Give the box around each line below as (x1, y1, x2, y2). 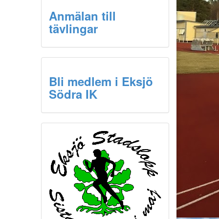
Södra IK (48, 86, 97, 102)
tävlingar (48, 20, 98, 37)
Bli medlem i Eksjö (48, 73, 153, 89)
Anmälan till (48, 7, 116, 24)
